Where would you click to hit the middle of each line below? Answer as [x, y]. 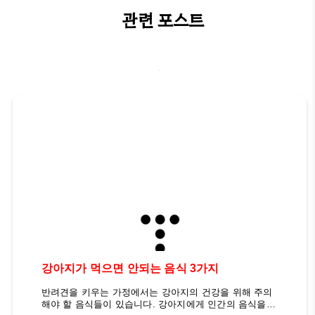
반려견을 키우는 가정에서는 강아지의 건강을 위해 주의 [157, 292]
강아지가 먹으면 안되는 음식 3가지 [130, 269]
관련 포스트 [163, 20]
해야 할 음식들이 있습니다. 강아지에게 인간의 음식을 [154, 304]
